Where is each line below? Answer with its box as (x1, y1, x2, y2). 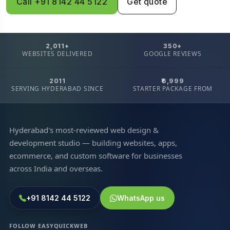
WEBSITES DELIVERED (22, 49, 93, 58)
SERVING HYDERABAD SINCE (11, 84, 104, 93)
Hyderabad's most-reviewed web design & (9, 124, 159, 135)
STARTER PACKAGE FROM (132, 84, 213, 93)
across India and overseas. (9, 163, 103, 174)
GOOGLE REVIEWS (144, 49, 202, 58)
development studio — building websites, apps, (9, 137, 177, 148)
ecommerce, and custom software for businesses (9, 150, 182, 161)
